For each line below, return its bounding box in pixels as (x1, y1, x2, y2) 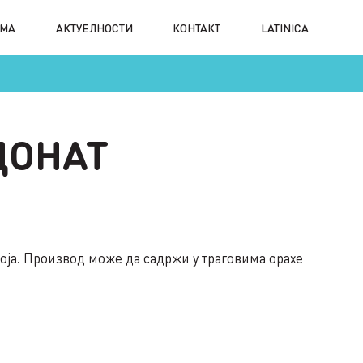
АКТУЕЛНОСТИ (55, 19, 133, 35)
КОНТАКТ (173, 19, 221, 35)
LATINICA (260, 19, 309, 35)
